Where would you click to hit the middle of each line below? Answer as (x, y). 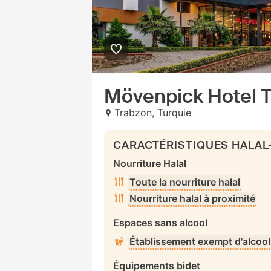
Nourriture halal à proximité (192, 198)
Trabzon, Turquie (153, 113)
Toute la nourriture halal (185, 182)
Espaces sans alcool (160, 223)
